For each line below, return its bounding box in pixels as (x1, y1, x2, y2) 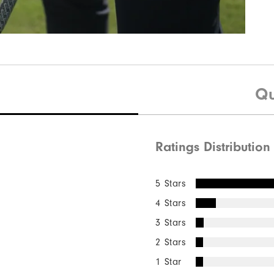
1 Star (155, 256, 182, 267)
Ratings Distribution (155, 138, 271, 155)
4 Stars (155, 197, 187, 209)
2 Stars (155, 236, 187, 248)
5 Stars (155, 177, 187, 189)
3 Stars (155, 217, 187, 228)
